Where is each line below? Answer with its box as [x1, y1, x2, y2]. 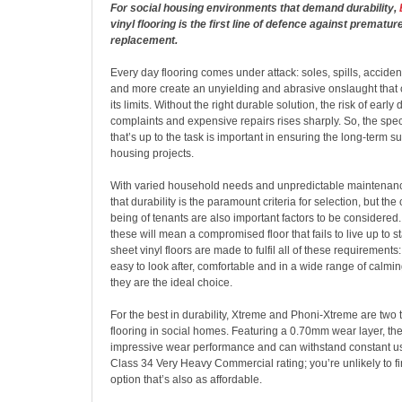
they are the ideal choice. [110, 276, 232, 289]
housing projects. [110, 147, 194, 160]
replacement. [110, 34, 178, 47]
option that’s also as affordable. [110, 373, 262, 386]
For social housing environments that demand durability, [110, 2, 399, 14]
